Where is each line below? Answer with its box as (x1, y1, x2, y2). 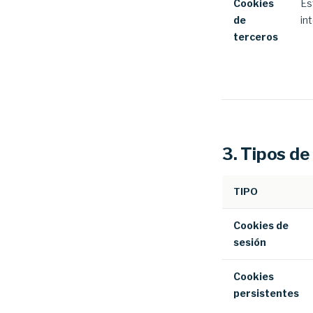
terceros (233, 31, 278, 43)
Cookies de (233, 219, 289, 231)
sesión (233, 236, 266, 248)
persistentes (233, 287, 299, 299)
